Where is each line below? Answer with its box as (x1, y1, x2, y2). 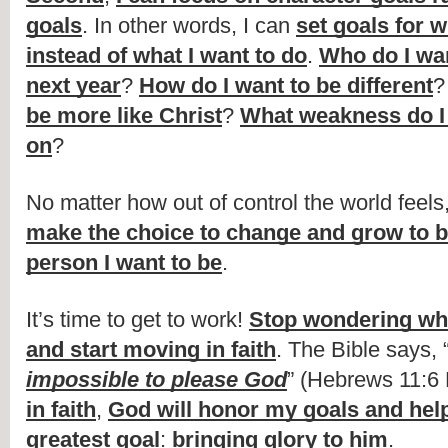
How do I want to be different (139, 73, 433, 99)
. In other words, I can (82, 13, 296, 39)
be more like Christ (26, 103, 222, 129)
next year (26, 73, 121, 99)
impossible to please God (26, 367, 287, 393)
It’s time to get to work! (26, 307, 249, 333)
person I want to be (26, 250, 222, 276)
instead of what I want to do (26, 43, 307, 69)
